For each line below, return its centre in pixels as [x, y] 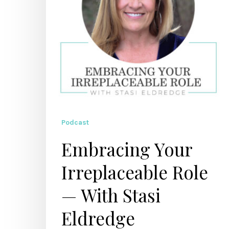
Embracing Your [127, 149]
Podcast [75, 122]
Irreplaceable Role [135, 172]
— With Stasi [111, 195]
